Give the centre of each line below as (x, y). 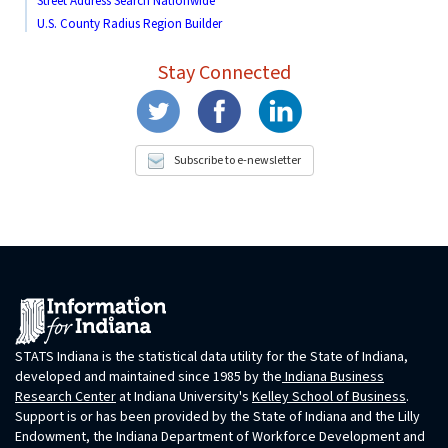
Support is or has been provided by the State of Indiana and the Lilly (217, 416)
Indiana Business (333, 376)
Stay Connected (224, 72)
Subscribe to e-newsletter (237, 160)
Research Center (65, 396)
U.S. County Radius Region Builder (129, 23)
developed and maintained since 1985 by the (148, 376)
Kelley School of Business (329, 396)
